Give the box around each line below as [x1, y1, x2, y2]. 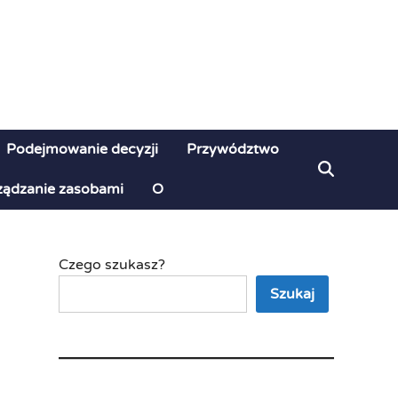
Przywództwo [187, 140, 279, 158]
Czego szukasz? [59, 256, 165, 274]
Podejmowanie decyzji [6, 140, 158, 158]
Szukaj [270, 285, 314, 303]
